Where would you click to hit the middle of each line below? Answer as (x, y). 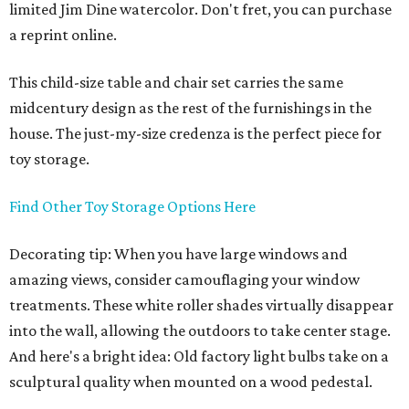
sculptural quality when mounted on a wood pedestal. (191, 382)
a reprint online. (63, 35)
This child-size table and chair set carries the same (176, 83)
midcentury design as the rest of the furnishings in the (190, 108)
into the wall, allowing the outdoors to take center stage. (200, 331)
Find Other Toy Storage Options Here (132, 207)
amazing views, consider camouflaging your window (184, 280)
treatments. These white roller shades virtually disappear (201, 305)
